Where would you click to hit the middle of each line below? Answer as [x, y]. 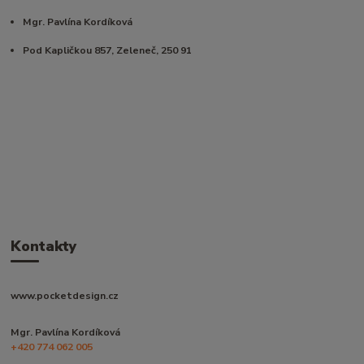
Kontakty [44, 247]
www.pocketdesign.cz [65, 295]
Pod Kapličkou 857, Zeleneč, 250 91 [108, 50]
